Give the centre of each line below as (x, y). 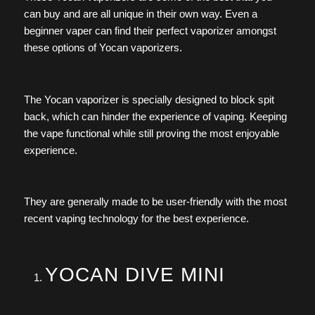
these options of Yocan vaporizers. (103, 48)
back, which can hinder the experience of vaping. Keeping (155, 116)
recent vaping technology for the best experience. (137, 219)
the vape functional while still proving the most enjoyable (151, 133)
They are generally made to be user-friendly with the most (155, 202)
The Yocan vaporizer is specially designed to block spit (149, 99)
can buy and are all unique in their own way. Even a (140, 14)
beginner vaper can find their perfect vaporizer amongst (150, 31)
